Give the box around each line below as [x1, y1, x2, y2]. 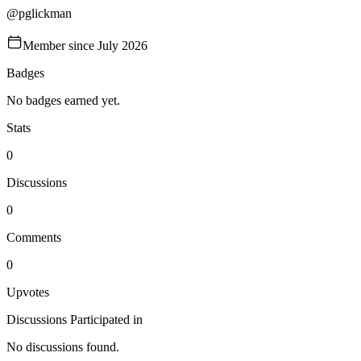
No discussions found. [6, 340, 119, 354]
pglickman [19, 6, 72, 20]
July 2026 [98, 39, 147, 52]
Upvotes [6, 285, 49, 299]
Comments [6, 230, 61, 244]
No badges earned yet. [6, 93, 120, 107]
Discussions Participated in [6, 313, 143, 326]
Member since [23, 39, 98, 52]
